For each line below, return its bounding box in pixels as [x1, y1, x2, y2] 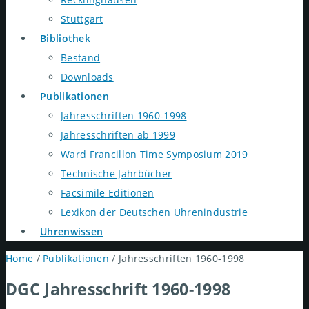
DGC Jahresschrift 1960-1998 [6, 278, 231, 300]
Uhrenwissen [40, 225, 103, 238]
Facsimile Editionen [61, 186, 154, 199]
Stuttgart [61, 12, 103, 26]
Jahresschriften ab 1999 [61, 128, 175, 141]
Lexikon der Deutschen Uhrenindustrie [61, 206, 248, 219]
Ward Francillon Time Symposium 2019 [61, 148, 248, 161]
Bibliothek [40, 32, 90, 45]
